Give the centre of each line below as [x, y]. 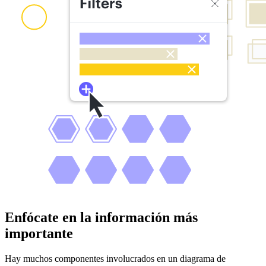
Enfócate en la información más [101, 217]
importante [39, 233]
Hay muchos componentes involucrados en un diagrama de [115, 258]
